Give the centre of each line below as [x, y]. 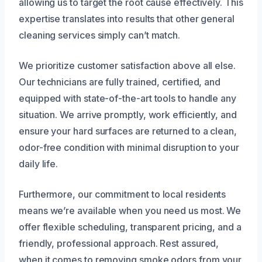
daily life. [39, 164]
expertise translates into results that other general [127, 19]
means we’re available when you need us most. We [130, 211]
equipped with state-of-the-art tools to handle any [128, 99]
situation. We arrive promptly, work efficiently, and [128, 115]
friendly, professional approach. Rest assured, [119, 244]
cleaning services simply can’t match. [100, 35]
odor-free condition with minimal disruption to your [129, 148]
